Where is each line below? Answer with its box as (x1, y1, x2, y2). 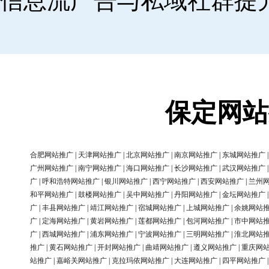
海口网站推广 (126, 164, 169, 173)
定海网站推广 (42, 217, 85, 226)
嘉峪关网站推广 (56, 256, 107, 265)
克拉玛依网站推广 (112, 256, 169, 265)
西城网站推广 (42, 230, 85, 239)
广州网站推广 (30, 164, 73, 173)
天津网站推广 (78, 151, 121, 160)
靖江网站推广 (90, 204, 133, 213)
